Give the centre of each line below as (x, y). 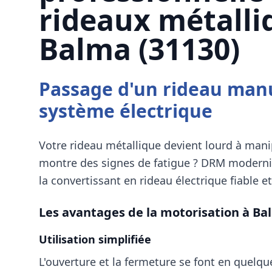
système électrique (126, 111)
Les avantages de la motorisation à (146, 212)
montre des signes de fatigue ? (120, 163)
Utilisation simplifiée (95, 239)
